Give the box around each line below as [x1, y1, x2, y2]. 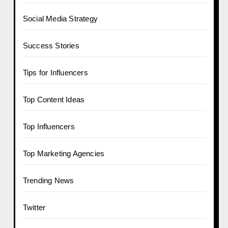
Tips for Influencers [22, 68, 88, 77]
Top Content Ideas [22, 95, 85, 104]
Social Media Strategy [22, 14, 98, 23]
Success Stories [22, 41, 79, 50]
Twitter [22, 203, 46, 212]
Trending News [22, 176, 74, 185]
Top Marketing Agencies [22, 149, 105, 158]
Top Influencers [22, 122, 75, 131]
